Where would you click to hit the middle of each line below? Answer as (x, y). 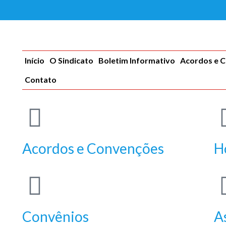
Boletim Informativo (136, 60)
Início (34, 60)
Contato (40, 79)
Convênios (55, 216)
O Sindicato (71, 60)
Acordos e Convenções (93, 148)
